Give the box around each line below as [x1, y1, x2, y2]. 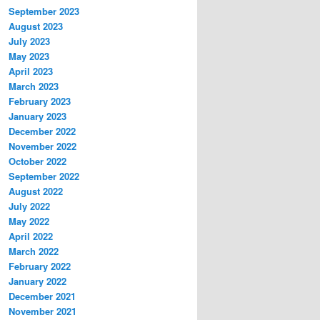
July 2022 [9, 199, 50, 213]
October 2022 [9, 154, 66, 168]
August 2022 [9, 184, 63, 198]
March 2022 [9, 244, 59, 258]
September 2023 [9, 4, 79, 18]
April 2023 [9, 64, 53, 78]
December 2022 [9, 124, 76, 138]
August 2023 [9, 19, 63, 33]
